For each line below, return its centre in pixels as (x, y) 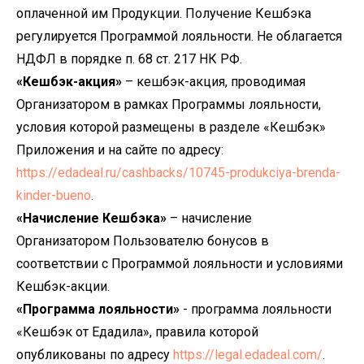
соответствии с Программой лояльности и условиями (180, 264)
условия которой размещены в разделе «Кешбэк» (171, 127)
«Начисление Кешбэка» (91, 218)
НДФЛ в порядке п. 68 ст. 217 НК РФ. (129, 59)
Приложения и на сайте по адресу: (120, 150)
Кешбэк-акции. (63, 286)
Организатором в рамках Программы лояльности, (169, 104)
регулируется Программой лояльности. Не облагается (179, 36)
